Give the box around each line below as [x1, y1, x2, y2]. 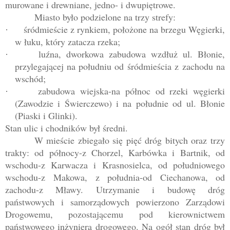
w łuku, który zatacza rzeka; [14, 35, 120, 48]
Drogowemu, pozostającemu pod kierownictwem [5, 208, 225, 221]
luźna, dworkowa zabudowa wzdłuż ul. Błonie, [39, 48, 225, 61]
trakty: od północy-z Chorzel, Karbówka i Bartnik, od [5, 146, 225, 159]
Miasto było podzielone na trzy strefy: [34, 11, 176, 24]
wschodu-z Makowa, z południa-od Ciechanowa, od [5, 171, 225, 184]
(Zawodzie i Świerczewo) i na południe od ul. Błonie [14, 97, 225, 110]
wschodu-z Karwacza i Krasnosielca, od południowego [5, 159, 225, 171]
